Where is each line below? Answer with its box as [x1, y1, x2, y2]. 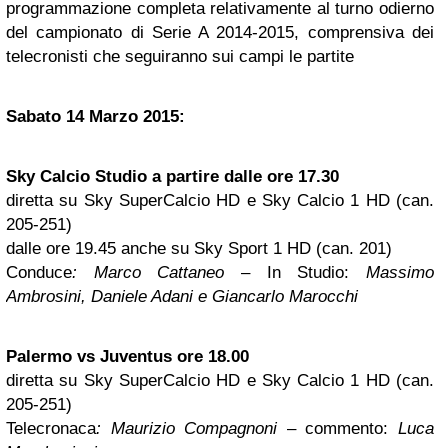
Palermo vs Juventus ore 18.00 [6, 347, 249, 367]
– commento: [277, 419, 399, 439]
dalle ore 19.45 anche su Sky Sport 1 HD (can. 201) [6, 239, 392, 259]
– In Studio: [224, 263, 350, 283]
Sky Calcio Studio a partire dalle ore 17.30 [6, 167, 339, 187]
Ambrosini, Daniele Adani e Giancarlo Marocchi [6, 287, 358, 307]
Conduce [6, 263, 72, 283]
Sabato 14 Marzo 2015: [6, 107, 185, 127]
